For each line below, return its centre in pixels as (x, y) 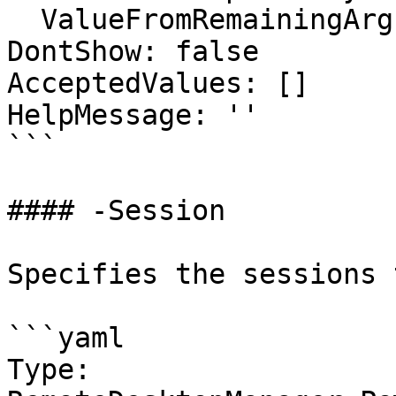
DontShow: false (133, 51)
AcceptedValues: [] (158, 83)
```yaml (66, 338)
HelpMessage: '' (133, 115)
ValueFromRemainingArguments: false (24, 19)
